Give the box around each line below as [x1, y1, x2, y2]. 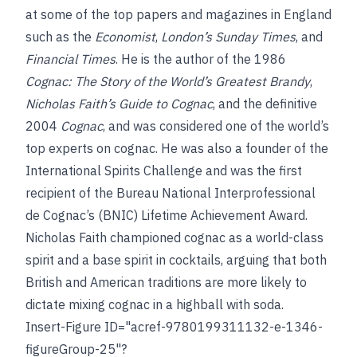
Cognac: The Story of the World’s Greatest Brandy [25, 73, 310, 89]
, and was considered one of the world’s [103, 118, 329, 134]
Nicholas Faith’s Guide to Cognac [25, 96, 213, 112]
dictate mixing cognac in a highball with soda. [25, 296, 284, 312]
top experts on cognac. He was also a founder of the [25, 140, 328, 156]
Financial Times [25, 51, 116, 67]
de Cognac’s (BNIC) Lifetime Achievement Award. [25, 207, 308, 223]
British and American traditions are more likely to [25, 274, 307, 290]
